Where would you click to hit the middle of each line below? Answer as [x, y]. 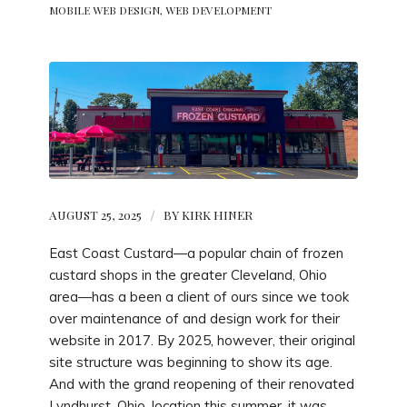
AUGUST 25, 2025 [95, 215]
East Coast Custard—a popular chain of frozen [196, 253]
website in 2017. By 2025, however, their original [202, 341]
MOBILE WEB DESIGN [104, 10]
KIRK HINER [217, 215]
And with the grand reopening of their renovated [201, 384]
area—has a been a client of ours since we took [199, 297]
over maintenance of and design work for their [194, 319]
